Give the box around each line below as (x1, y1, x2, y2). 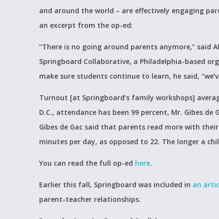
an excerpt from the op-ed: (39, 21, 133, 30)
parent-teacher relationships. (39, 195, 141, 204)
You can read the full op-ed (39, 158, 135, 168)
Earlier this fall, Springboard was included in (39, 180, 193, 189)
